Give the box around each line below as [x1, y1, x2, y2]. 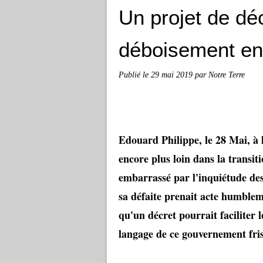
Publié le [119, 70, 151, 79]
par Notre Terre [195, 70, 245, 79]
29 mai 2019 [151, 70, 195, 79]
